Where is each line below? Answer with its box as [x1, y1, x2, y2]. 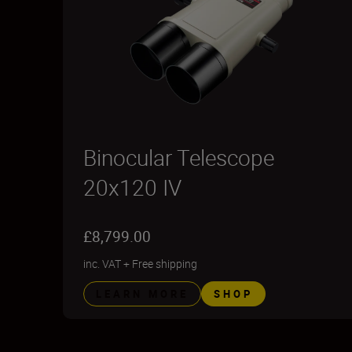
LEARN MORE [96, 287, 189, 301]
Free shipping [132, 256, 197, 271]
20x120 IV [83, 172, 181, 202]
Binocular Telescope [83, 142, 274, 172]
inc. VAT [83, 256, 121, 271]
